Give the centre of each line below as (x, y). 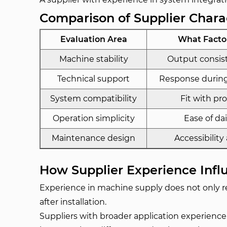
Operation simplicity (93, 118)
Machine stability (93, 59)
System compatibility (94, 99)
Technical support (94, 79)
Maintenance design (94, 138)
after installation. (73, 202)
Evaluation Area (93, 39)
